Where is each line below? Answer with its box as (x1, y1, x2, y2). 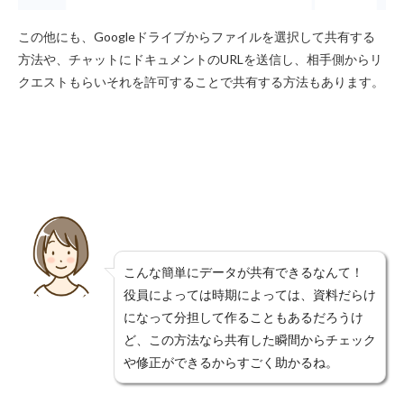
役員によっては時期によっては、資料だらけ (124, 286, 376, 302)
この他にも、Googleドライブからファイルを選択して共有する (18, 28, 375, 44)
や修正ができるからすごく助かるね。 (124, 353, 338, 370)
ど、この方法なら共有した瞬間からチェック (124, 331, 376, 347)
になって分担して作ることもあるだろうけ (124, 308, 363, 325)
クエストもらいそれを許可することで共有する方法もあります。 (18, 73, 384, 89)
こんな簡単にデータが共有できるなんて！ (124, 263, 363, 280)
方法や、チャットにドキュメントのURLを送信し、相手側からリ (18, 50, 382, 67)
